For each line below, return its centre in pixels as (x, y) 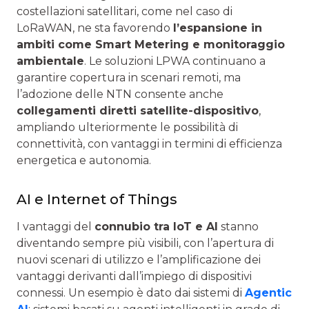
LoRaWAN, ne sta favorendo (95, 28)
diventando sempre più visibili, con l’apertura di (145, 243)
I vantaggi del (56, 226)
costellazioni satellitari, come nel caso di (124, 11)
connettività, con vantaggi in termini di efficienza (149, 143)
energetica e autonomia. (84, 160)
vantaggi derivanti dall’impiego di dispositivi (134, 276)
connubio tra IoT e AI (156, 226)
